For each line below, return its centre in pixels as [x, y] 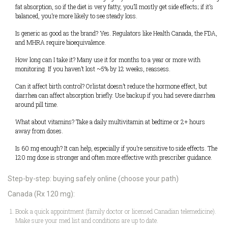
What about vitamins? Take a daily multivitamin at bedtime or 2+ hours [110, 121]
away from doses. [39, 131]
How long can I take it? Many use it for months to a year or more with [108, 59]
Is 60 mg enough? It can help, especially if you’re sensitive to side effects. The [116, 148]
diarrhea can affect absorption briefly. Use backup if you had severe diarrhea [115, 95]
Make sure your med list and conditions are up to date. [87, 220]
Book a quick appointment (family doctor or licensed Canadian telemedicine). [116, 211]
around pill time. [37, 104]
